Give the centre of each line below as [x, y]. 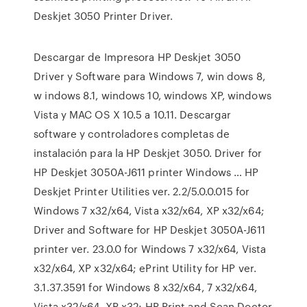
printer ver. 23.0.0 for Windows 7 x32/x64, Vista [150, 249]
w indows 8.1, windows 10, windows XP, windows [152, 95]
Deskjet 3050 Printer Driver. [103, 16]
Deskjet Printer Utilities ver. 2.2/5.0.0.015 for [142, 191]
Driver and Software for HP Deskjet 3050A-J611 [149, 230]
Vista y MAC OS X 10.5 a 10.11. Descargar [133, 114]
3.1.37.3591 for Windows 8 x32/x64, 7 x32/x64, [145, 287]
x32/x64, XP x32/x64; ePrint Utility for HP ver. [145, 268]
